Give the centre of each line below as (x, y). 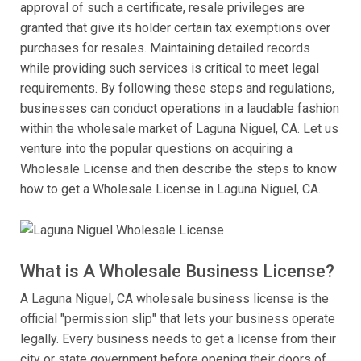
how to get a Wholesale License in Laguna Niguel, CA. (170, 189)
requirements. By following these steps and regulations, (177, 89)
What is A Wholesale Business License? (177, 272)
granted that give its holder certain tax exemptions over (175, 28)
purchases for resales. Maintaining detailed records (165, 48)
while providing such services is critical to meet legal (170, 68)
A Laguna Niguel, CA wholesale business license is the (174, 299)
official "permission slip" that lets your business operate (178, 319)
